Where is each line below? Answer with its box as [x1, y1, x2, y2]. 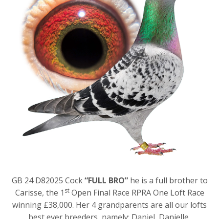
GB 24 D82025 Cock [11, 175, 85, 186]
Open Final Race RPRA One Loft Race [69, 187, 204, 198]
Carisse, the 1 [15, 187, 65, 198]
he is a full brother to [130, 175, 208, 186]
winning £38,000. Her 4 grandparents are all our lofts [12, 199, 207, 210]
